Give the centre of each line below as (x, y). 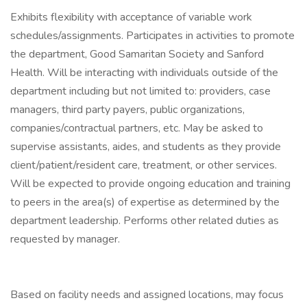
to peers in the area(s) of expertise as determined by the (145, 202)
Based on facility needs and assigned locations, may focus (147, 295)
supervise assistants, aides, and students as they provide (146, 147)
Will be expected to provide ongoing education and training (150, 184)
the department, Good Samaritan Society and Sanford (137, 54)
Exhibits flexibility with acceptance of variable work (131, 17)
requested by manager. (65, 239)
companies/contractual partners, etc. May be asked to (137, 128)
